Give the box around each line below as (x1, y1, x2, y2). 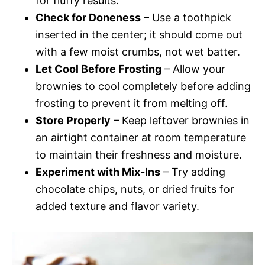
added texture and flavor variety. (35, 199, 199, 212)
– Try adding (160, 165, 225, 178)
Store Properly (35, 114, 111, 127)
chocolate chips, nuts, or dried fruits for (35, 182, 234, 195)
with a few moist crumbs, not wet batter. (35, 45, 240, 58)
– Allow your (161, 62, 225, 75)
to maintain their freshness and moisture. (35, 148, 242, 161)
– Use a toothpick (141, 11, 231, 24)
